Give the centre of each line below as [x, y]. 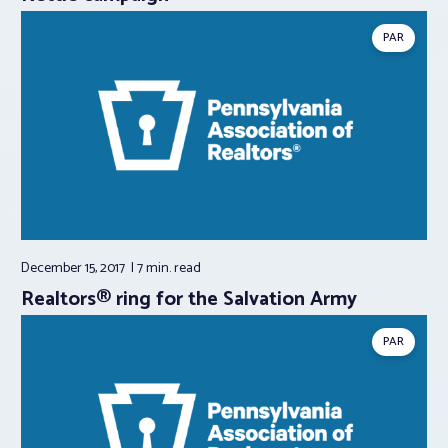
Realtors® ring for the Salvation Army [189, 299]
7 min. [155, 268]
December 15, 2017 [74, 268]
